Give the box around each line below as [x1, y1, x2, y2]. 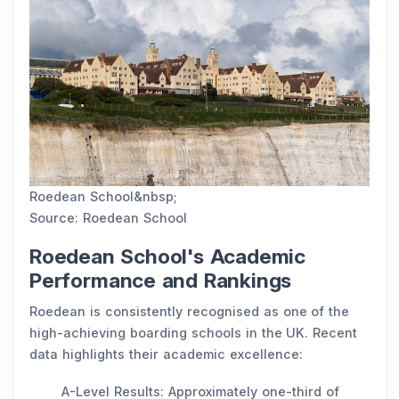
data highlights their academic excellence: [29, 346, 307, 362]
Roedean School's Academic [29, 243, 306, 269]
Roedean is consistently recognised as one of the [29, 303, 350, 319]
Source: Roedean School [29, 209, 187, 225]
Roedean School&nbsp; [29, 188, 177, 204]
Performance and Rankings [29, 267, 297, 293]
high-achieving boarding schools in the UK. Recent [29, 324, 358, 340]
